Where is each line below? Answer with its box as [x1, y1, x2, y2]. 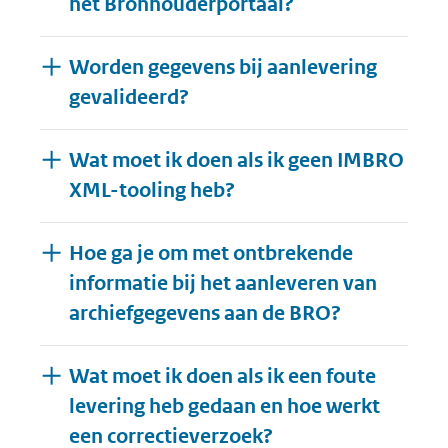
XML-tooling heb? [68, 178, 235, 203]
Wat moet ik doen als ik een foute [68, 364, 376, 389]
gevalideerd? [68, 85, 189, 110]
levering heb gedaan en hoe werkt [68, 394, 380, 419]
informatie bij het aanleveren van [68, 271, 377, 296]
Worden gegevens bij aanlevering [68, 55, 377, 80]
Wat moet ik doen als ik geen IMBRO [68, 148, 404, 173]
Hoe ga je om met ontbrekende [68, 241, 353, 266]
